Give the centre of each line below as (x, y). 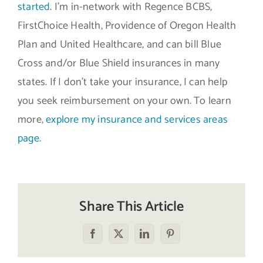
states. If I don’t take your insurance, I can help (123, 82)
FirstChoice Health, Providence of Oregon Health (127, 26)
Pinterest (186, 237)
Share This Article (131, 207)
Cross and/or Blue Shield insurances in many (119, 63)
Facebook (110, 237)
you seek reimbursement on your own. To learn (124, 101)
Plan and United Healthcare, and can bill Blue (120, 44)
